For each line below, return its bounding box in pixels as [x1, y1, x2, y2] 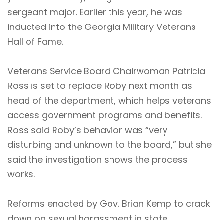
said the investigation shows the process [7, 153, 188, 165]
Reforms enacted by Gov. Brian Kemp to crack [7, 197, 210, 210]
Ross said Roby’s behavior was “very [7, 123, 167, 136]
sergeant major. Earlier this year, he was [7, 5, 182, 18]
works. [7, 167, 35, 180]
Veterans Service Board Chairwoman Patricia [7, 64, 205, 77]
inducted [7, 20, 46, 33]
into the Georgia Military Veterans [46, 20, 196, 33]
